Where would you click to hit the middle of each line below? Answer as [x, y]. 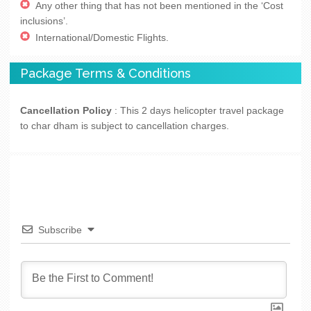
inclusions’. [44, 20]
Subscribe [60, 229]
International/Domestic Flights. [102, 37]
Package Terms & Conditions [106, 73]
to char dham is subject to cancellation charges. [125, 125]
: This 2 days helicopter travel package [198, 110]
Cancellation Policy [66, 110]
